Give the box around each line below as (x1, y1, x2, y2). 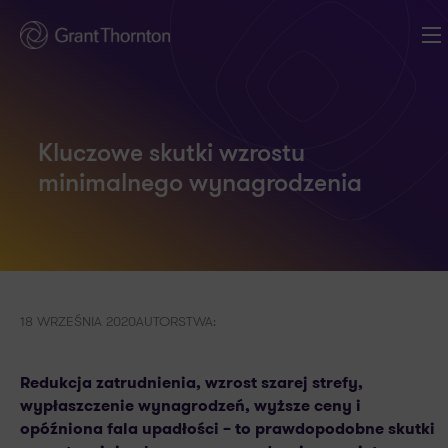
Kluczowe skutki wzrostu (38, 142, 305, 167)
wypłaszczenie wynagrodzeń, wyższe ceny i (20, 394, 361, 417)
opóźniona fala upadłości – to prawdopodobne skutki (20, 417, 435, 440)
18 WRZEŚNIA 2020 (20, 311, 136, 331)
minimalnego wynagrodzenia (38, 172, 362, 197)
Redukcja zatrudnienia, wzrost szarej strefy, (20, 371, 363, 394)
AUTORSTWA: (136, 311, 216, 331)
